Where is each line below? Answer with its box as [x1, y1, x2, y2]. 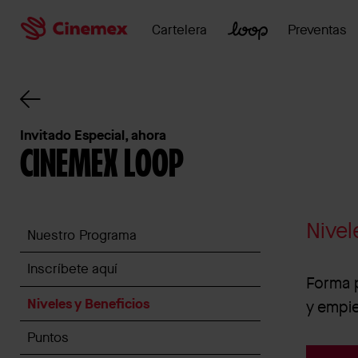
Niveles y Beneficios [26, 294, 149, 313]
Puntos [26, 328, 69, 346]
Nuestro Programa [26, 225, 137, 244]
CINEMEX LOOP [20, 145, 185, 185]
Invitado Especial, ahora [20, 125, 167, 145]
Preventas [288, 21, 348, 39]
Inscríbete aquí [26, 260, 117, 278]
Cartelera [152, 21, 208, 39]
